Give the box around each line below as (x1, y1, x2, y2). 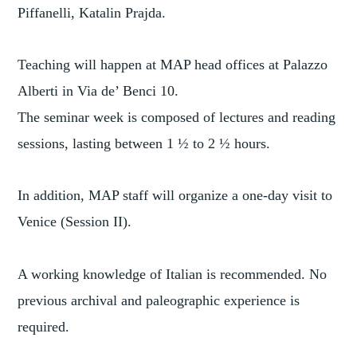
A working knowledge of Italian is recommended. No (18, 265, 328, 282)
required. (18, 318, 70, 335)
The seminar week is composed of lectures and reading (18, 108, 336, 125)
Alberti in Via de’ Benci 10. (18, 82, 179, 99)
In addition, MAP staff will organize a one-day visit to (18, 187, 333, 204)
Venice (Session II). (18, 214, 132, 230)
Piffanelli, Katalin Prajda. (18, 4, 167, 21)
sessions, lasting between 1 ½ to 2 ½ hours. (18, 135, 271, 151)
